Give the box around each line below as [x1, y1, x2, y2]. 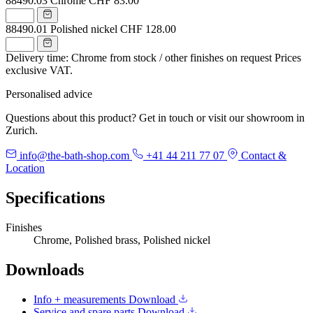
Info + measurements [34, 293, 129, 305]
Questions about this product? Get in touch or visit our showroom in [6, 111, 305, 124]
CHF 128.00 [120, 22, 176, 35]
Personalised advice [6, 87, 92, 100]
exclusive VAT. [6, 64, 73, 76]
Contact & [238, 149, 286, 161]
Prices [275, 51, 301, 64]
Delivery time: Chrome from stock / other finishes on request [6, 51, 272, 64]
